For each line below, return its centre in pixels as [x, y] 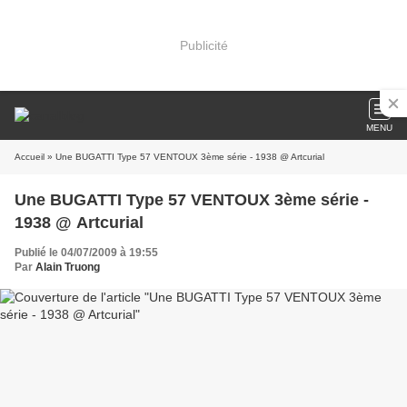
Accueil [30, 157]
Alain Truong [68, 267]
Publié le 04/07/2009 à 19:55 [86, 253]
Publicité [203, 45]
